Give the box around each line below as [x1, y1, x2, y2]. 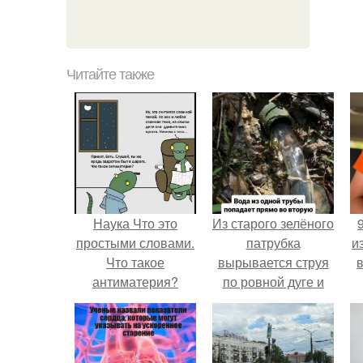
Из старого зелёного [212, 214, 334, 233]
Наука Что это [93, 214, 177, 233]
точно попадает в [221, 292, 325, 310]
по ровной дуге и [222, 272, 324, 291]
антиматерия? [92, 272, 178, 291]
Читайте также [66, 66, 154, 83]
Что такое [106, 253, 164, 271]
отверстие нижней [218, 311, 328, 330]
